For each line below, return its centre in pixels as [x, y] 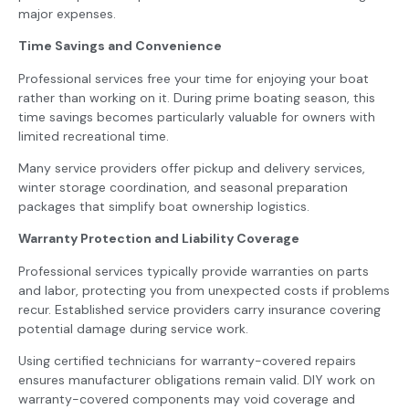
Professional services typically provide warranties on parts [194, 271]
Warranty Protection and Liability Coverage [159, 239]
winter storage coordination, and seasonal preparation [183, 188]
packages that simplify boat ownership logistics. [164, 207]
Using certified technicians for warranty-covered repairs [187, 361]
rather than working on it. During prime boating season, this [197, 97]
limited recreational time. [94, 136]
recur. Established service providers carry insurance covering [199, 309]
